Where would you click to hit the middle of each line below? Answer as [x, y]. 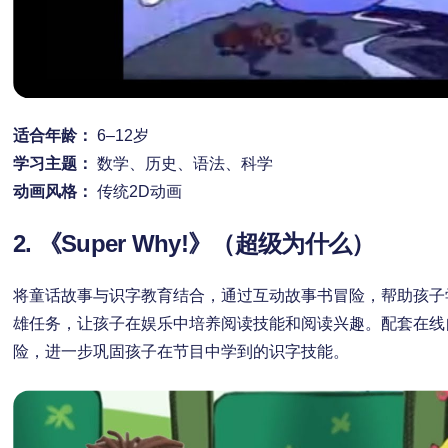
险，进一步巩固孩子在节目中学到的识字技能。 [180, 352]
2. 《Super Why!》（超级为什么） [193, 244]
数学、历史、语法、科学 [182, 164]
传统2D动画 [137, 192]
